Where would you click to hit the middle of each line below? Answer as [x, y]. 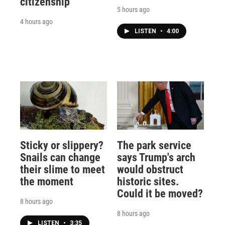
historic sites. [148, 181]
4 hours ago [36, 21]
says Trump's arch [156, 157]
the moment [47, 181]
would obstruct [150, 169]
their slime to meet [63, 169]
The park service [154, 145]
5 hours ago [133, 9]
